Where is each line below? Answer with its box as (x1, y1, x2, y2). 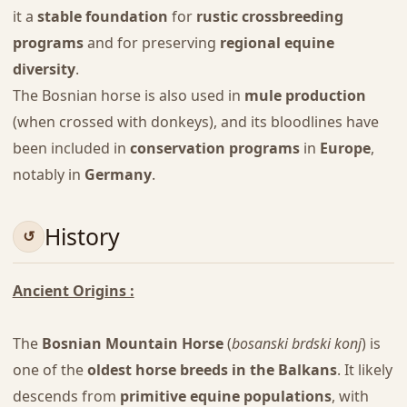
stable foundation (36, 5, 168, 26)
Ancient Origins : (12, 281, 134, 302)
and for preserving (83, 32, 220, 53)
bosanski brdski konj (231, 333, 362, 354)
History (44, 221, 120, 253)
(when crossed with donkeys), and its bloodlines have (12, 111, 379, 132)
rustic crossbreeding (195, 5, 343, 26)
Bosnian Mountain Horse (41, 333, 223, 354)
